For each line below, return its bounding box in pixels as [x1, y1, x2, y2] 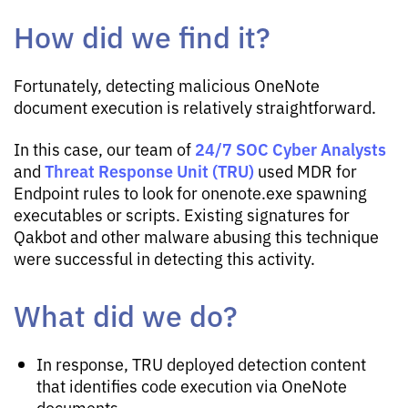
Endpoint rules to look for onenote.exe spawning [14, 181, 367, 204]
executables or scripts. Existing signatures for [14, 203, 350, 226]
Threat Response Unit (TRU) [45, 158, 254, 183]
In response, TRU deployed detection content [36, 352, 366, 375]
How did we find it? [14, 15, 270, 56]
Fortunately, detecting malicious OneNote [14, 74, 320, 97]
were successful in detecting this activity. [14, 247, 315, 270]
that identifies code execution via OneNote [36, 374, 347, 397]
